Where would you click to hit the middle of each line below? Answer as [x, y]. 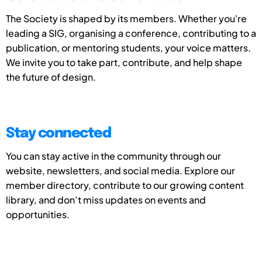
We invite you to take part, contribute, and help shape [124, 62]
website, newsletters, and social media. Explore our [120, 170]
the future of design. [51, 77]
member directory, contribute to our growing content [125, 185]
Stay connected [58, 134]
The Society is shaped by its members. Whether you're [126, 18]
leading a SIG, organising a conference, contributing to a [131, 33]
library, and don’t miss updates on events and [106, 200]
